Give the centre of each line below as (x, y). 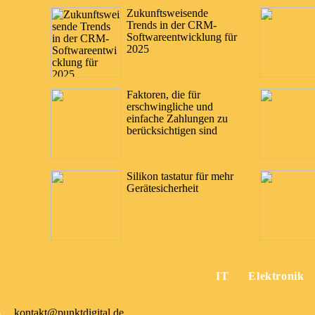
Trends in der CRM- (172, 25)
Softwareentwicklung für (182, 37)
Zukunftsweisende (167, 13)
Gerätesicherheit (162, 188)
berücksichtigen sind (172, 130)
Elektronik (276, 276)
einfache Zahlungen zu (177, 118)
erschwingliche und (170, 106)
